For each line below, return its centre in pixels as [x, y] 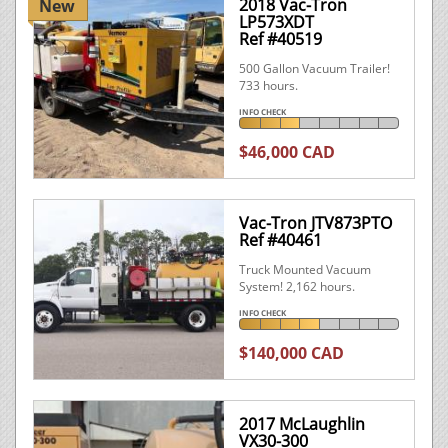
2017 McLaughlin [302, 424]
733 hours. [268, 85]
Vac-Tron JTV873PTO [315, 223]
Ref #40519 [280, 39]
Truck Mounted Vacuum [305, 269]
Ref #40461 [280, 240]
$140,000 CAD [291, 353]
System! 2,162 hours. [297, 286]
